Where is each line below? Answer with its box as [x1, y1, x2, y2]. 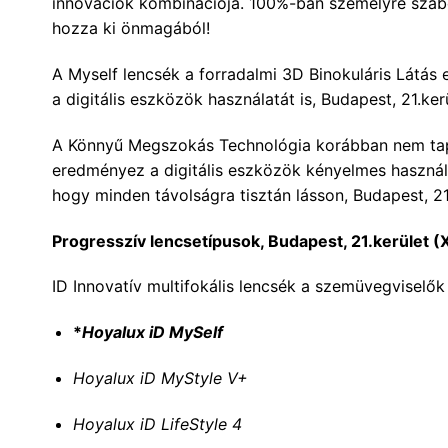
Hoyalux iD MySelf [81, 322, 223, 343]
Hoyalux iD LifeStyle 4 [72, 413, 242, 434]
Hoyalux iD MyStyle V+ [72, 367, 248, 388]
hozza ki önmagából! [52, 18, 210, 39]
